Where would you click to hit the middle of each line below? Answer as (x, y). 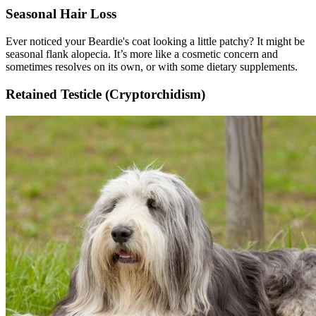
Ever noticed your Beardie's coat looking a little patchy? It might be (155, 42)
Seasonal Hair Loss (61, 14)
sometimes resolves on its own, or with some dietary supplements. (152, 67)
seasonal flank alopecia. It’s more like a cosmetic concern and (142, 54)
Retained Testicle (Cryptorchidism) (105, 94)
